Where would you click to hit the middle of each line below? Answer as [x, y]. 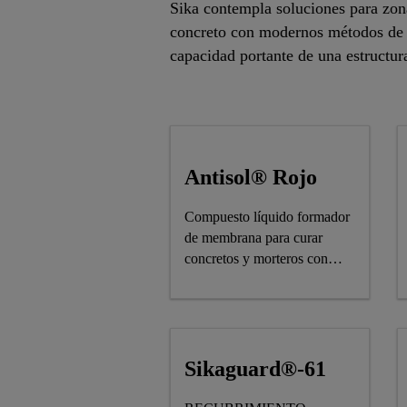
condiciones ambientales [254, 279]
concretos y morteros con [256, 258]
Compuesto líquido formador [267, 217]
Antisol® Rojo [251, 177]
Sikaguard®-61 [255, 369]
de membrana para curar [253, 238]
